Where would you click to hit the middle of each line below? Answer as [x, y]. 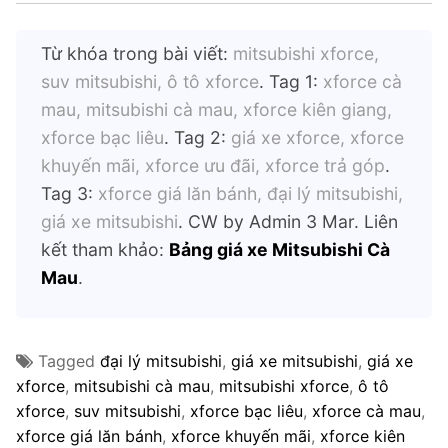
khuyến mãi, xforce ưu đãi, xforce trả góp [213, 166]
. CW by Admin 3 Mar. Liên [288, 222]
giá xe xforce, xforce [317, 138]
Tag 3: [69, 194]
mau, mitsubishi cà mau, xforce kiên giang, [216, 110]
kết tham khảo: [105, 250]
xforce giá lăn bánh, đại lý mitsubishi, [250, 194]
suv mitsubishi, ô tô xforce [150, 82]
